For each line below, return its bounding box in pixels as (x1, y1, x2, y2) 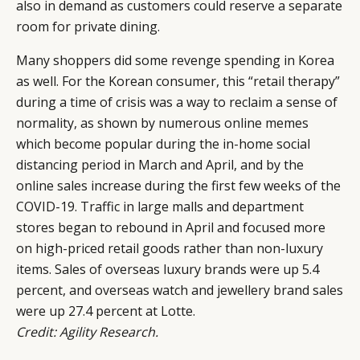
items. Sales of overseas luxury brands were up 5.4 (16, 260, 319, 278)
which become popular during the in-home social (16, 134, 310, 153)
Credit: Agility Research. (16, 322, 158, 341)
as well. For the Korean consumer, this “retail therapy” (16, 72, 340, 90)
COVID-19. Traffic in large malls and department (16, 197, 304, 215)
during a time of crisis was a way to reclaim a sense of (16, 92, 337, 111)
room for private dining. (16, 17, 160, 35)
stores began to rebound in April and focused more (16, 218, 325, 236)
